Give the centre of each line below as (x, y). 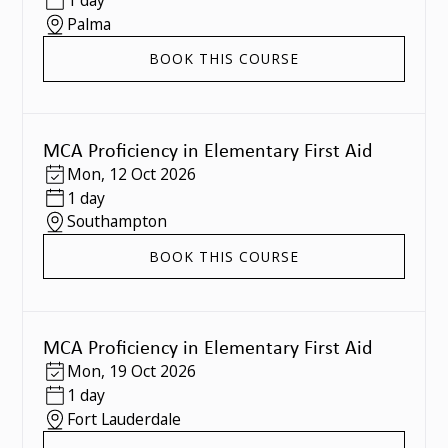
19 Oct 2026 (152, 371)
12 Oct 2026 (152, 173)
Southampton (116, 221)
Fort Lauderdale (123, 418)
